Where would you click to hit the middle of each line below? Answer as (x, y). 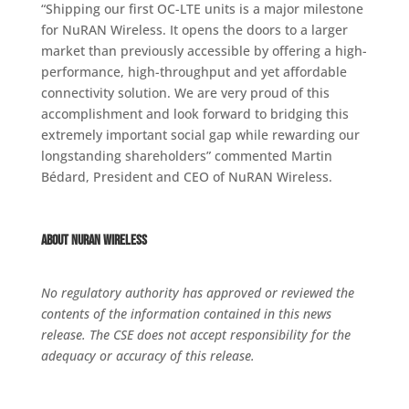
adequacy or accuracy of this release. (147, 356)
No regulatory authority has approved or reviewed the (197, 293)
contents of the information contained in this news (186, 314)
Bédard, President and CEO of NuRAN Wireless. (186, 177)
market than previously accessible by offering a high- (204, 51)
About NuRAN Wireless (94, 241)
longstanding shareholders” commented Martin (186, 156)
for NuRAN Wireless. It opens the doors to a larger (194, 30)
